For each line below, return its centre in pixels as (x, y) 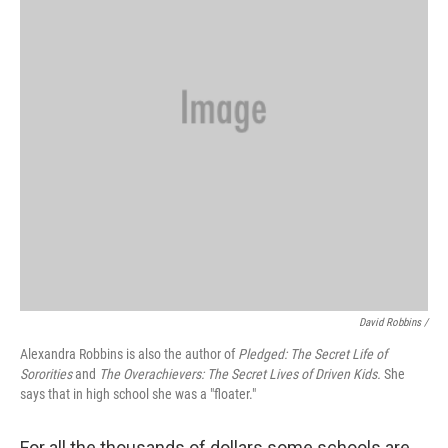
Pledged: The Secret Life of (312, 354)
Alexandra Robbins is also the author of (129, 354)
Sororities (46, 374)
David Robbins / (393, 323)
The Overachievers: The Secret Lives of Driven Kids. (241, 374)
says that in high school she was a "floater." (138, 394)
